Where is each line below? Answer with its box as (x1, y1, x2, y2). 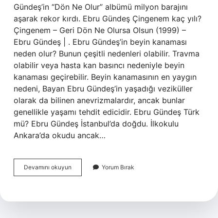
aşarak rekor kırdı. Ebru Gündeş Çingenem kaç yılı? (14, 14, 201, 23)
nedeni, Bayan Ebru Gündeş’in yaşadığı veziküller (14, 84, 193, 93)
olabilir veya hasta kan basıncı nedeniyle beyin (14, 60, 184, 70)
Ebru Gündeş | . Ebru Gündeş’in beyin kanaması (14, 37, 187, 47)
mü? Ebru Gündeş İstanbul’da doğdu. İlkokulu (14, 119, 179, 128)
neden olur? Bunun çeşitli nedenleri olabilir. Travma (14, 49, 200, 58)
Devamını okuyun (24, 163, 72, 171)
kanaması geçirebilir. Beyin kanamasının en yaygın (14, 72, 197, 82)
